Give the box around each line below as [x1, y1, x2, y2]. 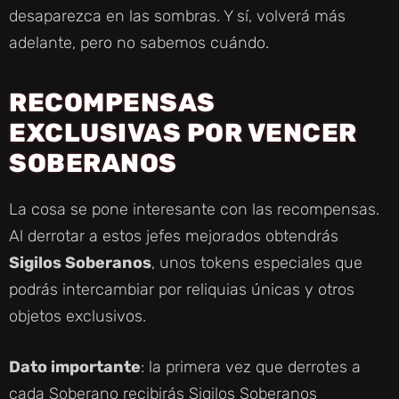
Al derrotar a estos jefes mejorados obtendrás [9, 225, 338, 246]
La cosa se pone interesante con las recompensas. [9, 199, 379, 219]
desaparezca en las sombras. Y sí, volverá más [9, 5, 346, 26]
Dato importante [9, 356, 141, 377]
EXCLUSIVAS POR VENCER [9, 117, 357, 148]
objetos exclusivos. [9, 305, 146, 326]
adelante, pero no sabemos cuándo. [9, 32, 269, 53]
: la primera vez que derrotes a [141, 356, 361, 377]
